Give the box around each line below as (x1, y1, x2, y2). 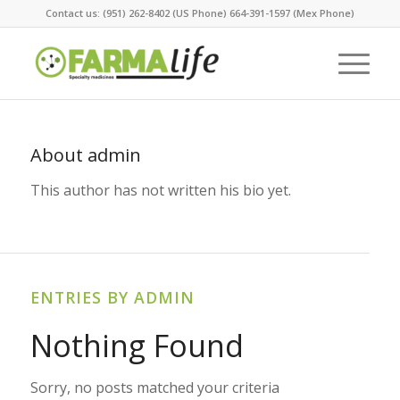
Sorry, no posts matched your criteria (29, 378, 279, 398)
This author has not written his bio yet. (29, 179, 291, 200)
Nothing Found (29, 325, 244, 367)
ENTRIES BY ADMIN (29, 287, 195, 309)
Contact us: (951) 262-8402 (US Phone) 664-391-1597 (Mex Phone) (45, 6, 354, 20)
